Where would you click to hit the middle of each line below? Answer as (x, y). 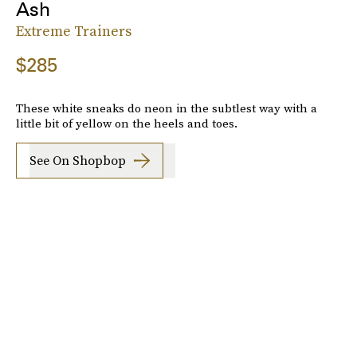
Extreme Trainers (74, 30)
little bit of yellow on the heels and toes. (127, 123)
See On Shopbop (78, 161)
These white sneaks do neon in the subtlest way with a (167, 108)
